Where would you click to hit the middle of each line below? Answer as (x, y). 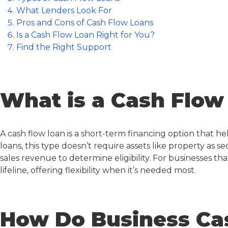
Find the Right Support (64, 47)
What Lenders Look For (64, 10)
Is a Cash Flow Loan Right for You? (85, 35)
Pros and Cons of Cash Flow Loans (85, 23)
